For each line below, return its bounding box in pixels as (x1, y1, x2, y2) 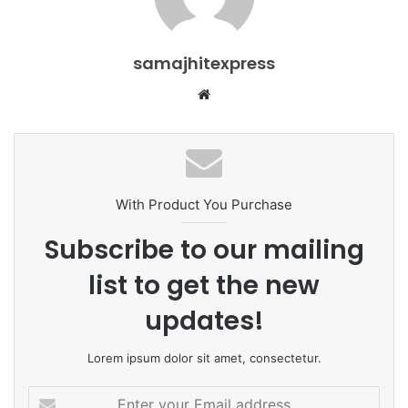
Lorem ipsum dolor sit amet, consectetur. (87, 351, 321, 366)
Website (214, 85, 266, 103)
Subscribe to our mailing (44, 232, 364, 269)
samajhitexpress (133, 52, 275, 76)
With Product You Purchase (116, 196, 292, 214)
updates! (144, 303, 264, 340)
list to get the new (88, 268, 320, 304)
